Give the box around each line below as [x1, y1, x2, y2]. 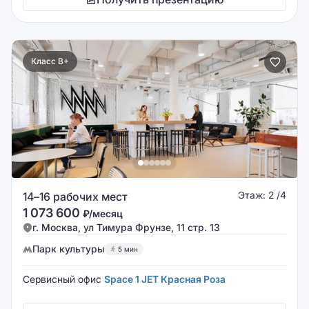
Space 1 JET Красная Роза [104, 273, 226, 285]
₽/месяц [83, 208, 123, 219]
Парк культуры [32, 243, 104, 255]
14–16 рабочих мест [23, 190, 128, 203]
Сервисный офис [23, 273, 104, 285]
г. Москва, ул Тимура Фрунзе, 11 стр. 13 [32, 221, 220, 233]
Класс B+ [31, 56, 69, 66]
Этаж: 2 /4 [238, 189, 286, 201]
